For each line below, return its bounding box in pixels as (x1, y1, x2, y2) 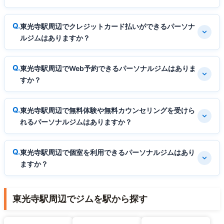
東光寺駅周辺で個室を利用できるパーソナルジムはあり (20, 148, 195, 157)
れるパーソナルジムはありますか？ (20, 117, 132, 126)
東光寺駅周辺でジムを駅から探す (12, 193, 147, 204)
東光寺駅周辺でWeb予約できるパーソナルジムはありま (20, 64, 196, 73)
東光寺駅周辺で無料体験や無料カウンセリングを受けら (20, 106, 195, 115)
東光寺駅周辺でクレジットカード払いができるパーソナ (20, 22, 195, 31)
